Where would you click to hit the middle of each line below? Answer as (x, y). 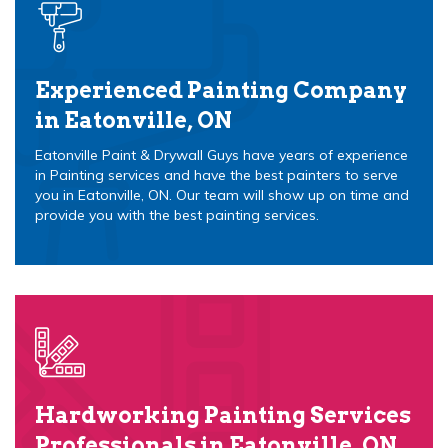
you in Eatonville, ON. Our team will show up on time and (222, 195)
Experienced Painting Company (221, 90)
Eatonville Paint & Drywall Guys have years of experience (221, 155)
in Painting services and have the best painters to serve (216, 175)
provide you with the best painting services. (177, 215)
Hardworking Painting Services (223, 415)
